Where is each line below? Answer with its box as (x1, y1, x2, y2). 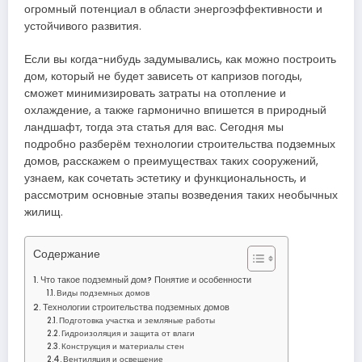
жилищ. (24, 204, 63, 220)
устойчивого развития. (24, 19, 141, 35)
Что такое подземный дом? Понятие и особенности (40, 273, 252, 286)
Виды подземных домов (57, 287, 150, 298)
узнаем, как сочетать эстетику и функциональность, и (24, 170, 306, 186)
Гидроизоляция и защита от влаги (61, 327, 196, 339)
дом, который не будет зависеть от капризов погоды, (24, 68, 302, 84)
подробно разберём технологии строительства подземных (24, 136, 335, 152)
